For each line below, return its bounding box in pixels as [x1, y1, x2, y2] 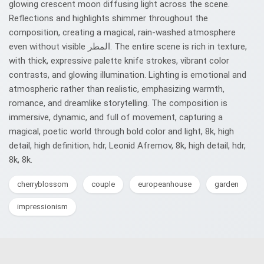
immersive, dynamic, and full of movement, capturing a [9, 112, 223, 123]
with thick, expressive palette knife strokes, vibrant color [9, 55, 229, 66]
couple [91, 180, 115, 189]
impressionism [17, 202, 68, 211]
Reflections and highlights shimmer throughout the [9, 13, 208, 24]
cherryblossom [17, 180, 68, 189]
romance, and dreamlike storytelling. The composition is [9, 98, 227, 108]
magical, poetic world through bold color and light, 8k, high [9, 126, 234, 137]
